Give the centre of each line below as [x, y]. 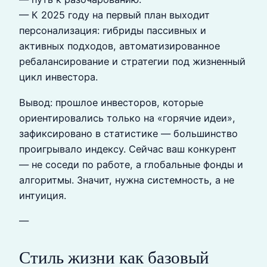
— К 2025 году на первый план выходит [114, 15]
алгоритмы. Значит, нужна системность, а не [127, 180]
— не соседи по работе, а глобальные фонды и [131, 164]
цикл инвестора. [58, 77]
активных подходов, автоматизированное [119, 46]
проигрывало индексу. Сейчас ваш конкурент [128, 149]
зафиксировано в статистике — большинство [128, 133]
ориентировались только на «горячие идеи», [127, 118]
